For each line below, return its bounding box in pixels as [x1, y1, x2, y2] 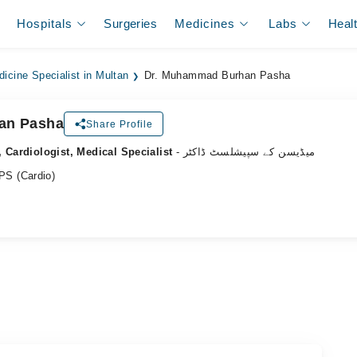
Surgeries [104, 17, 157, 30]
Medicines [175, 17, 236, 30]
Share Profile [85, 118, 153, 130]
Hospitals [17, 17, 73, 30]
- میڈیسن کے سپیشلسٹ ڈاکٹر [182, 146, 316, 158]
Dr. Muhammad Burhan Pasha [144, 70, 291, 81]
